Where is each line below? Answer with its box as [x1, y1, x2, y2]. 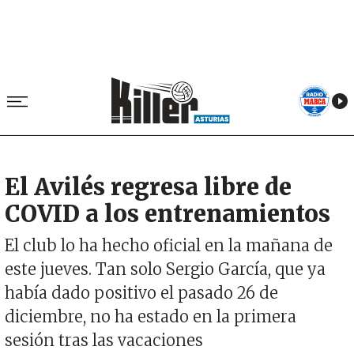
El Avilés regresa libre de [5, 173, 292, 202]
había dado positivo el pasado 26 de [5, 283, 278, 303]
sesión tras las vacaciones [5, 330, 203, 351]
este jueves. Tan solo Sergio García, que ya [5, 259, 326, 280]
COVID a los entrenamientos [5, 200, 330, 229]
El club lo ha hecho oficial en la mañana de [5, 235, 333, 256]
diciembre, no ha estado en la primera [5, 307, 296, 327]
